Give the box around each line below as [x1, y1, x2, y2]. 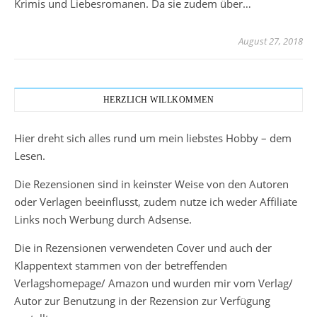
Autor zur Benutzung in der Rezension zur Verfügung [14, 294, 270, 309]
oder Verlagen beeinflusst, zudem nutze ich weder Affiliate [14, 195, 297, 209]
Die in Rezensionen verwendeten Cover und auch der [14, 241, 272, 255]
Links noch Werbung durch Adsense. [14, 212, 192, 227]
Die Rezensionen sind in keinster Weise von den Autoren [14, 177, 289, 192]
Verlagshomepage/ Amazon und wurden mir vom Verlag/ [14, 276, 293, 291]
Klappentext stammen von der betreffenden [14, 258, 227, 273]
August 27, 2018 [238, 35, 303, 48]
